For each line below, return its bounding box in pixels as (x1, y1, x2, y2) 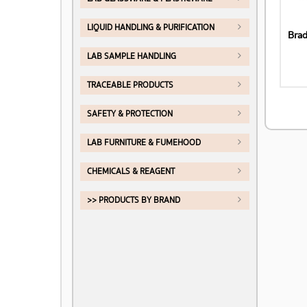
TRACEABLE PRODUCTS (87, 79, 173, 92)
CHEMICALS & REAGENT (87, 165, 175, 178)
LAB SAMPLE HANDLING (87, 50, 176, 63)
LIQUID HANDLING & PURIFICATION (87, 21, 214, 34)
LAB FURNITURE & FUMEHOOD (87, 136, 201, 149)
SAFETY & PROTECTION (87, 108, 173, 121)
